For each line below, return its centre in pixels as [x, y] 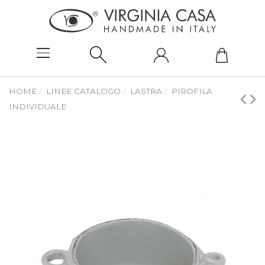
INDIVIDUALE [38, 107]
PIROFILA [192, 91]
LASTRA [146, 91]
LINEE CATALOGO [84, 91]
